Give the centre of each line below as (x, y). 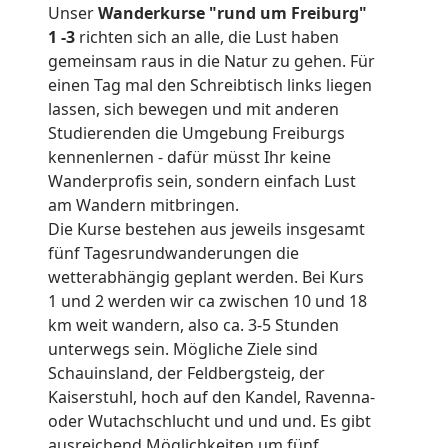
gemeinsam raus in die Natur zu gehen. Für (211, 61)
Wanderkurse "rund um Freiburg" (232, 13)
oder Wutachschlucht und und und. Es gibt (209, 421)
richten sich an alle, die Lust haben (207, 37)
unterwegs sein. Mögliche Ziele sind (183, 349)
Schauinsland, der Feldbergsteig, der (186, 373)
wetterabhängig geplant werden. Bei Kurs (206, 277)
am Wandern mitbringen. (143, 205)
